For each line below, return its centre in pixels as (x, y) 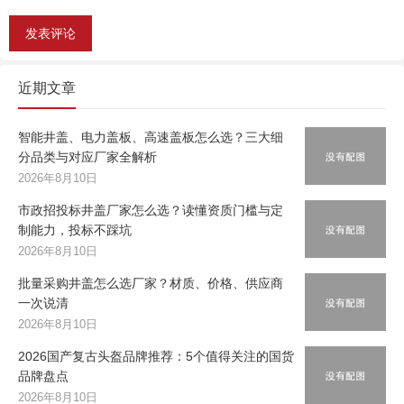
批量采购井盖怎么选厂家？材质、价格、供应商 (151, 284)
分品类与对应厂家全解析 (87, 157)
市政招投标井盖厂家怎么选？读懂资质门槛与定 (151, 211)
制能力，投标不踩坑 (75, 230)
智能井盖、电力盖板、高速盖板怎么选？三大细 (151, 138)
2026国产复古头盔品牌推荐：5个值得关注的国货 (156, 357)
